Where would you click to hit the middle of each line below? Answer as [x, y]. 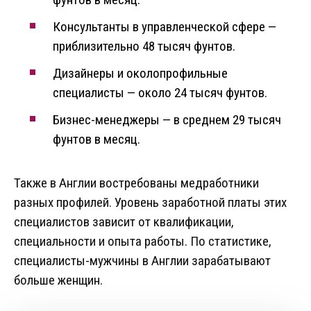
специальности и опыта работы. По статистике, [143, 242]
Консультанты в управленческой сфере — [165, 27]
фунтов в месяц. [96, 140]
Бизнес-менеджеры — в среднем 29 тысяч [167, 120]
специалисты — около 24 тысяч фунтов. [160, 93]
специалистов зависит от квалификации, [124, 222]
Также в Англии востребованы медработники [136, 183]
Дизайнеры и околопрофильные [140, 74]
